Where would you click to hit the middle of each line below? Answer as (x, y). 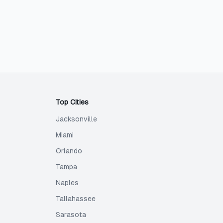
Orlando (69, 151)
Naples (67, 183)
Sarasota (71, 215)
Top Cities (72, 102)
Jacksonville (76, 119)
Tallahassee (76, 199)
